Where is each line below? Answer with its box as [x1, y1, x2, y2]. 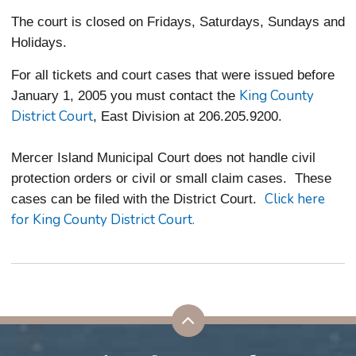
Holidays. [11, 34, 67, 50]
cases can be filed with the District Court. [11, 191, 265, 207]
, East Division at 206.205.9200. [93, 108, 282, 124]
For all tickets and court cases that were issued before [11, 67, 335, 83]
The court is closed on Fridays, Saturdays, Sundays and [11, 14, 345, 29]
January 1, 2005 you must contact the [11, 87, 239, 103]
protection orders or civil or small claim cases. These [11, 170, 331, 186]
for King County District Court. [11, 210, 195, 229]
